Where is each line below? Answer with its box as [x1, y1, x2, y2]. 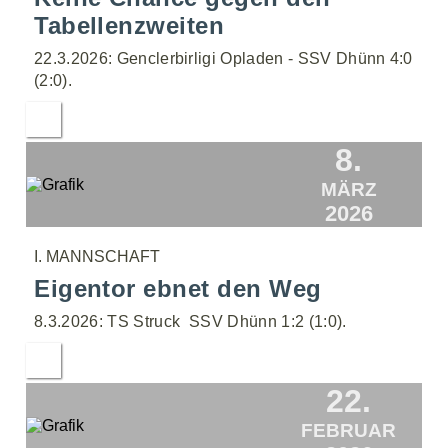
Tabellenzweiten [34, 12, 225, 39]
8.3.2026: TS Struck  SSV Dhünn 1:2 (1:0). [34, 313, 347, 330]
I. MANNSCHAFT [34, 248, 161, 265]
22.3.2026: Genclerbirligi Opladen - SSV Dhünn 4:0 [34, 50, 413, 67]
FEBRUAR [301, 420, 397, 441]
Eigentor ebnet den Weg [34, 275, 322, 302]
